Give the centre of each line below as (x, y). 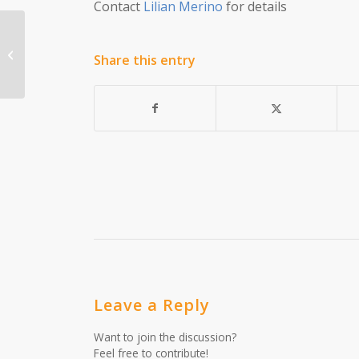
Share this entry (145, 61)
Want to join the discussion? (165, 337)
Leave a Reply (152, 305)
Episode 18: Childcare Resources (107, 53)
